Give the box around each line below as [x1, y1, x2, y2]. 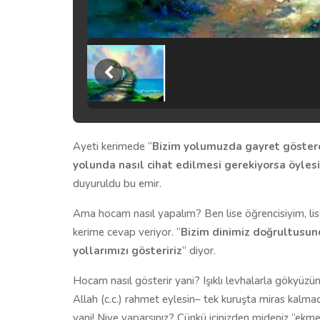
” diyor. [182, 243, 216, 258]
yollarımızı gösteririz [73, 243, 182, 258]
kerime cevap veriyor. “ [73, 224, 181, 239]
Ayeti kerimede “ [73, 139, 152, 154]
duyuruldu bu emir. [73, 176, 161, 191]
